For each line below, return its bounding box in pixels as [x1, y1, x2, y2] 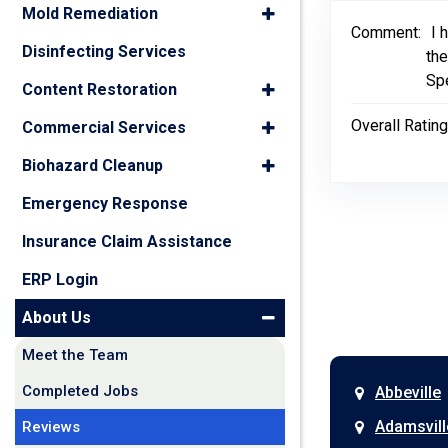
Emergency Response [22, 194, 188, 213]
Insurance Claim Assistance [22, 232, 232, 251]
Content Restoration [22, 80, 177, 99]
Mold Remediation [22, 4, 158, 23]
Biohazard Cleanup [22, 156, 163, 175]
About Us [22, 308, 91, 327]
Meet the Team [22, 346, 128, 364]
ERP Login [22, 270, 98, 289]
